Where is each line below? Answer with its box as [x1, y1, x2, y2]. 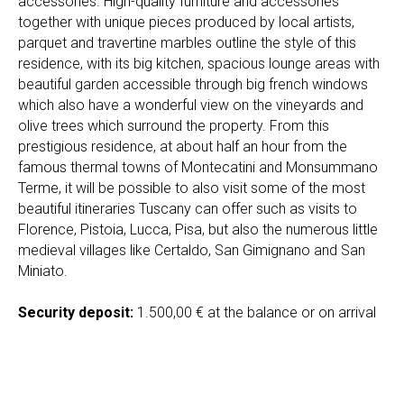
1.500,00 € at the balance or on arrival [137, 304, 376, 322]
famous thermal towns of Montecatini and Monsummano [18, 159, 378, 177]
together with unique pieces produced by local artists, [18, 14, 354, 32]
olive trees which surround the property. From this [18, 117, 329, 135]
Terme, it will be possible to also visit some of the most [18, 179, 365, 197]
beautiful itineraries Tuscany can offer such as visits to [18, 200, 357, 218]
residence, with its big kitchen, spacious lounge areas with [18, 55, 380, 73]
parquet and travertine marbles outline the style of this [18, 34, 356, 52]
